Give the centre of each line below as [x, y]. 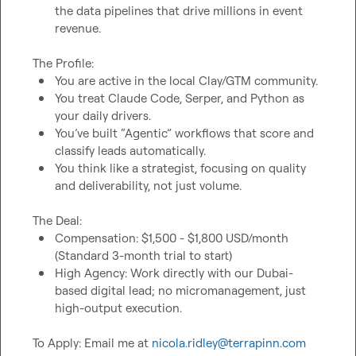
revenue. [78, 28]
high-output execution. [118, 308]
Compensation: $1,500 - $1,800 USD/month [172, 238]
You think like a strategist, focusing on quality [180, 168]
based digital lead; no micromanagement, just [180, 290]
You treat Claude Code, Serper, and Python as [180, 98]
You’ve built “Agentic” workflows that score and [184, 133]
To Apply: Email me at [92, 343]
